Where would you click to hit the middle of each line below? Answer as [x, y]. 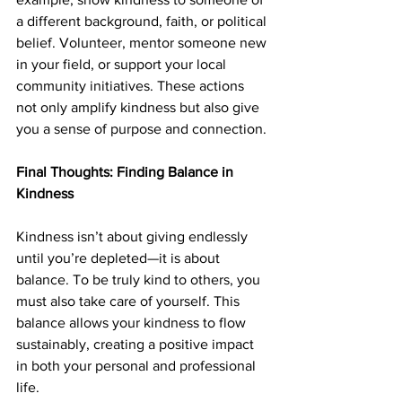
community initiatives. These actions [132, 86]
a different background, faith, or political [143, 22]
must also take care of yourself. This [130, 301]
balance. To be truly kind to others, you [140, 280]
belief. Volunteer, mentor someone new [143, 43]
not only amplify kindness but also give [140, 108]
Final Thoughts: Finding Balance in [127, 172]
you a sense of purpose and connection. [141, 129]
